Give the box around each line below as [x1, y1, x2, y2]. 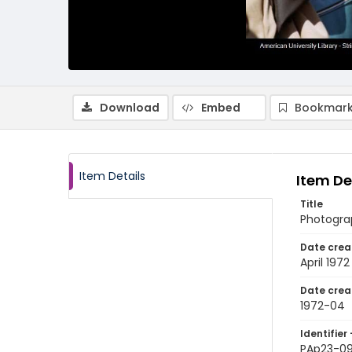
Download [100, 100, 159, 115]
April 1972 [300, 255, 350, 270]
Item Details [79, 168, 145, 184]
